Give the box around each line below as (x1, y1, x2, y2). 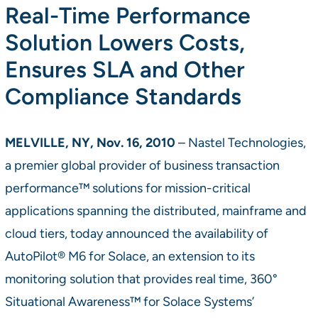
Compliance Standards (4, 82, 241, 109)
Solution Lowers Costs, (4, 28, 245, 55)
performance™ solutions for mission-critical (4, 180, 251, 195)
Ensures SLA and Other (4, 55, 245, 82)
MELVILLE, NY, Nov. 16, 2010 (4, 134, 175, 150)
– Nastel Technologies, (175, 134, 306, 150)
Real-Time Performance (4, 1, 251, 28)
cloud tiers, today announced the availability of (4, 225, 268, 241)
